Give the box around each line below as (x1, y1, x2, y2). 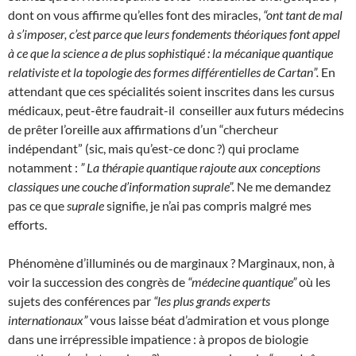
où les (296, 274, 331, 289)
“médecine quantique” (188, 274, 296, 289)
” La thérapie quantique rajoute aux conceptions (80, 160, 320, 175)
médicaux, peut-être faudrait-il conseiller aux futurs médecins (8, 103, 344, 118)
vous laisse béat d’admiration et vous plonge (87, 312, 329, 327)
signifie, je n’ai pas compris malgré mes (104, 198, 311, 213)
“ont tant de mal (263, 7, 342, 22)
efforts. (8, 217, 47, 232)
